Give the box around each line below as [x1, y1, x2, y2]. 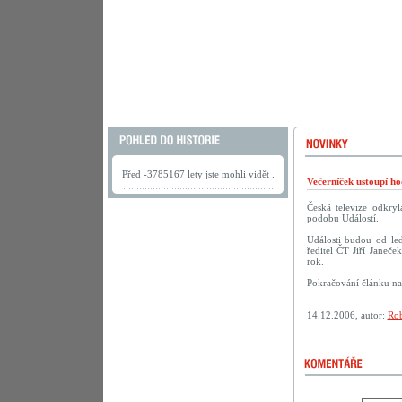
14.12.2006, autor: [306, 310, 388, 320]
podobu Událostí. [306, 213, 379, 223]
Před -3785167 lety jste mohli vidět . [122, 169, 275, 179]
